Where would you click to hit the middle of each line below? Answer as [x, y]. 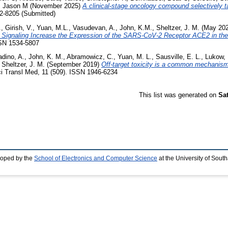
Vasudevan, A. [94, 27]
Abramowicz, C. [90, 57]
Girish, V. [19, 27]
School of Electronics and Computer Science [96, 158]
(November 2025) [55, 6]
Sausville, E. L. [178, 57]
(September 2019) [73, 65]
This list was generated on [179, 95]
